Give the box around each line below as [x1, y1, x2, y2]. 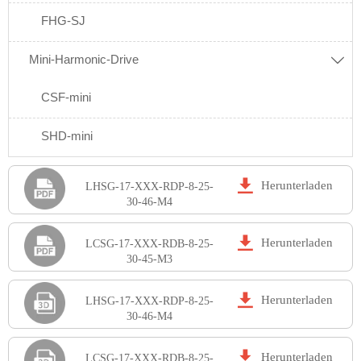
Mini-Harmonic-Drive [29, 52, 139, 67]
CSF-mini [41, 90, 91, 105]
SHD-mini [41, 129, 93, 143]
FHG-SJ [41, 14, 85, 28]
